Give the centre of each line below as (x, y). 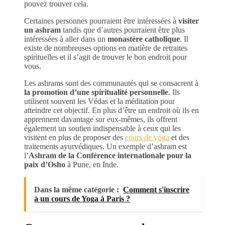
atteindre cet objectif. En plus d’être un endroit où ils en (111, 110)
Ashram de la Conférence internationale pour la (110, 155)
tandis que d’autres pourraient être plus (123, 30)
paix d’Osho (45, 164)
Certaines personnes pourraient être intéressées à (101, 21)
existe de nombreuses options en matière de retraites (106, 48)
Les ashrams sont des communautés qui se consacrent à (111, 83)
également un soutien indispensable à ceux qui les (102, 128)
